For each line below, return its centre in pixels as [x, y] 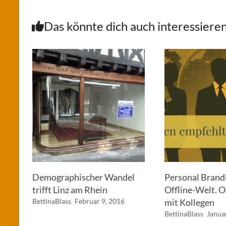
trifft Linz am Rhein [70, 189]
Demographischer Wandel [83, 177]
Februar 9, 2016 [99, 201]
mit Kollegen [190, 202]
